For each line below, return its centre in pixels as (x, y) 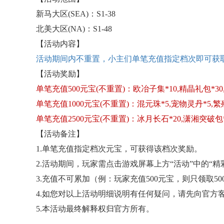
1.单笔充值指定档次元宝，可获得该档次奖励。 (119, 149)
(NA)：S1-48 (90, 29)
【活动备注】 (60, 134)
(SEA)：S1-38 (92, 14)
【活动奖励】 (60, 74)
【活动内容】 (60, 44)
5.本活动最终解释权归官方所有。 (95, 209)
